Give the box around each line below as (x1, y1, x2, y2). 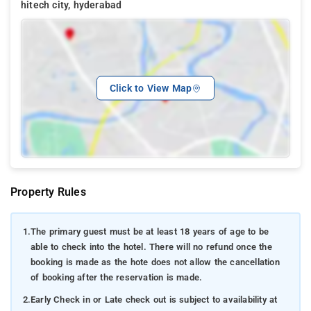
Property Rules (10, 185, 86, 199)
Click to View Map (109, 82, 192, 94)
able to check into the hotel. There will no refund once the (30, 242, 272, 253)
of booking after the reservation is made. (30, 272, 203, 283)
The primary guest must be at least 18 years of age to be (30, 226, 269, 237)
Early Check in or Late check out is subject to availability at (30, 294, 278, 305)
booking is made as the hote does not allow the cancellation (30, 257, 280, 268)
